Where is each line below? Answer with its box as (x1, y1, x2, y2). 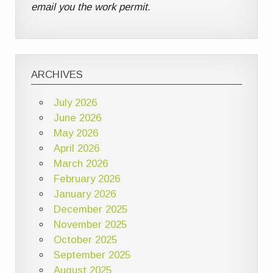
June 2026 (53, 112, 101, 124)
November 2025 (53, 218, 127, 230)
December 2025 (53, 203, 127, 215)
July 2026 (53, 96, 97, 108)
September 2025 (53, 249, 130, 261)
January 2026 (53, 188, 116, 200)
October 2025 (53, 233, 117, 246)
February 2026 (53, 172, 120, 185)
